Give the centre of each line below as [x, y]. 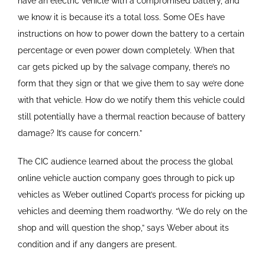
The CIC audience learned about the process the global [125, 161]
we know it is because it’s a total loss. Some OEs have [121, 17]
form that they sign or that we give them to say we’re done [130, 83]
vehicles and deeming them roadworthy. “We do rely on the [132, 211]
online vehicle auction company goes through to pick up [126, 178]
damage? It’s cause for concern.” [80, 133]
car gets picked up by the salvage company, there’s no [123, 67]
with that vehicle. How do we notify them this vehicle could [131, 100]
